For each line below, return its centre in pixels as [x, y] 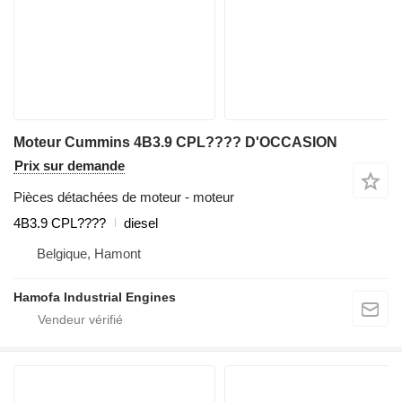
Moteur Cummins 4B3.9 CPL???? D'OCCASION [175, 142]
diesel [141, 223]
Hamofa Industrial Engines [95, 297]
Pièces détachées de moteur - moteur [124, 197]
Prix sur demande [70, 165]
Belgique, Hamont [89, 253]
